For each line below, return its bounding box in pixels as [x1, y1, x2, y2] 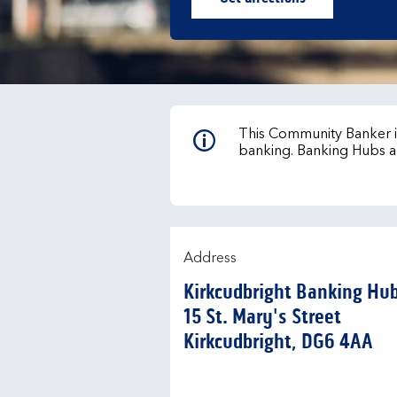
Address [183, 252, 237, 266]
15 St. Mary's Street [183, 304, 341, 330]
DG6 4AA [301, 329, 373, 354]
